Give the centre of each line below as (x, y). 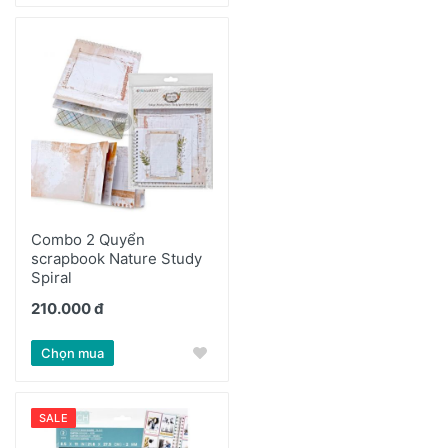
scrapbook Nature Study (116, 258)
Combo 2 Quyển (88, 239)
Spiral (51, 277)
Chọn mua (72, 353)
